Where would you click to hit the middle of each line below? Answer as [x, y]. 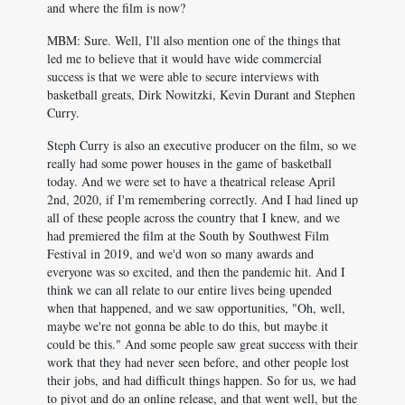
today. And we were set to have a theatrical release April [191, 181]
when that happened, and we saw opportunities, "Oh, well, [196, 308]
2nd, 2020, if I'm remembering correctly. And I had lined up [202, 199]
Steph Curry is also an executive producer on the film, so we [202, 145]
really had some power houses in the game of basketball [189, 163]
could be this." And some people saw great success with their [202, 344]
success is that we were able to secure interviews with [183, 76]
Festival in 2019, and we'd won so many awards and [180, 254]
